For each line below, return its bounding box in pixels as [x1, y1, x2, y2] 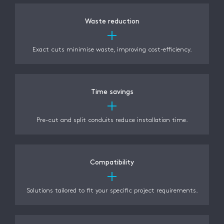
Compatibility [90, 159, 134, 165]
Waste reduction [84, 18, 139, 24]
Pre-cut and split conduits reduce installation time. [36, 117, 188, 123]
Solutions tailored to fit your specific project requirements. [26, 187, 198, 193]
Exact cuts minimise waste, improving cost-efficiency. [32, 46, 192, 52]
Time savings [90, 88, 133, 95]
